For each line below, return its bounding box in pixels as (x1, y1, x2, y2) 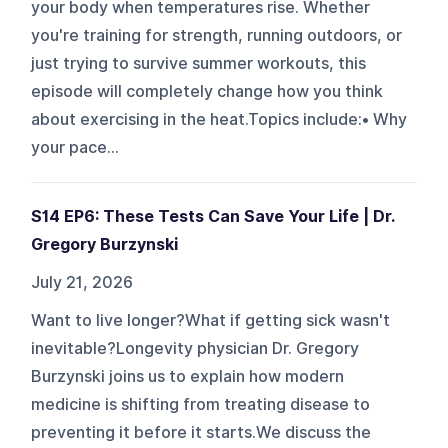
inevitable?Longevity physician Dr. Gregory (31, 338, 360, 358)
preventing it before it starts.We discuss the (31, 422, 372, 442)
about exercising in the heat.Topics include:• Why (31, 109, 408, 129)
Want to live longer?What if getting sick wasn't (31, 310, 391, 330)
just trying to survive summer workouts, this (31, 53, 367, 73)
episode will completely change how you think (31, 81, 384, 101)
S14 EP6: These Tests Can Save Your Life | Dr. (31, 206, 395, 226)
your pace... (31, 137, 120, 157)
